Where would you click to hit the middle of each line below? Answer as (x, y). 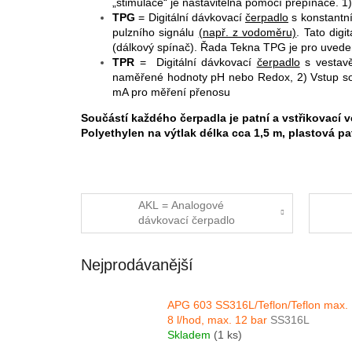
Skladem (191, 335)
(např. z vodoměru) (247, 32)
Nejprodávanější (137, 264)
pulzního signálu (156, 32)
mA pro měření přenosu (171, 92)
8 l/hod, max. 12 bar (219, 320)
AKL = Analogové (181, 205)
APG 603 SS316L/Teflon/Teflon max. (258, 305)
